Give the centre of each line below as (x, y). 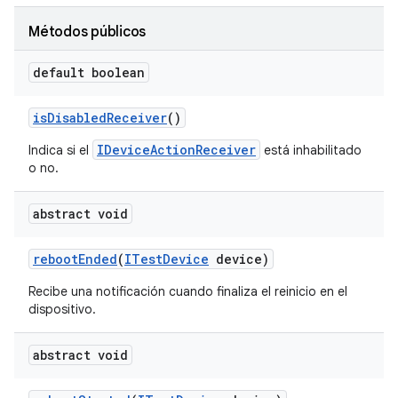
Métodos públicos (87, 32)
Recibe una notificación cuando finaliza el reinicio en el (188, 291)
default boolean (89, 72)
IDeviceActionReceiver (176, 150)
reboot (56, 259)
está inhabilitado (311, 150)
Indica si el (60, 150)
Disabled (77, 118)
